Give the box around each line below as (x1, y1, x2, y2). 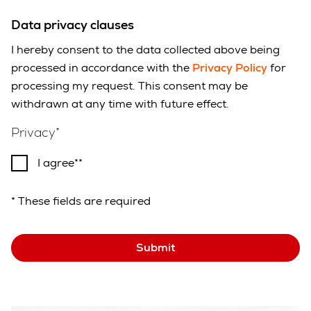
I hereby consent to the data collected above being (11, 42, 280, 57)
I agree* (37, 155, 78, 170)
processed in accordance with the (11, 60, 192, 75)
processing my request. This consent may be (11, 78, 248, 93)
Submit (135, 239, 176, 255)
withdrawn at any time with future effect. (11, 96, 229, 111)
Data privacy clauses (11, 16, 134, 33)
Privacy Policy (192, 60, 267, 75)
